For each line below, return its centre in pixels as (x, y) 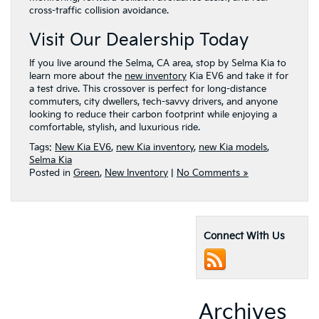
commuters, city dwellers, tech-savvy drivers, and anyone (153, 102)
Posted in (51, 173)
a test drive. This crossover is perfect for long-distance (148, 89)
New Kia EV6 (83, 147)
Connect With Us (244, 236)
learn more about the (77, 76)
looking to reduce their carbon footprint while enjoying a (153, 115)
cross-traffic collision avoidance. (99, 11)
